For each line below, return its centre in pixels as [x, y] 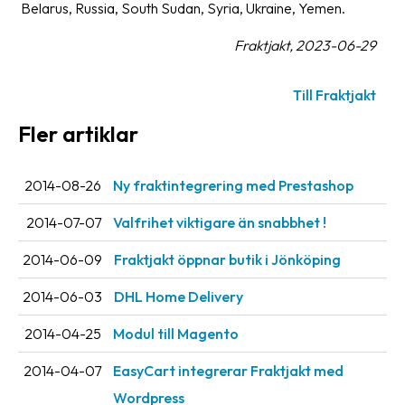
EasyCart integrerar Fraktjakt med [228, 371]
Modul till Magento [176, 334]
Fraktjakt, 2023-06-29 [305, 45]
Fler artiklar [78, 134]
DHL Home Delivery [179, 297]
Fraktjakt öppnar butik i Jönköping [227, 260]
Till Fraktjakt [334, 95]
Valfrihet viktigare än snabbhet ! [220, 223]
